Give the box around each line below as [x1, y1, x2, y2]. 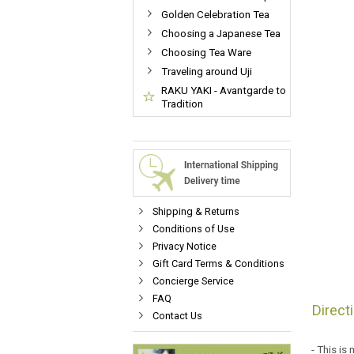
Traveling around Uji [161, 66, 252, 77]
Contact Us [153, 310, 202, 322]
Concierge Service [153, 275, 234, 287]
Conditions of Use [153, 223, 235, 235]
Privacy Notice [153, 240, 217, 252]
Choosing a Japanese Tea [161, 28, 281, 40]
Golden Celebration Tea [161, 9, 269, 21]
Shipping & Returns [153, 205, 239, 217]
